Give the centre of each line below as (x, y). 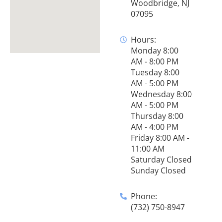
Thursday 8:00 (157, 116)
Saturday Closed (162, 160)
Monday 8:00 (155, 51)
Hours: (144, 40)
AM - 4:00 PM (155, 127)
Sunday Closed (159, 171)
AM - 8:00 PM (155, 62)
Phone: (144, 196)
